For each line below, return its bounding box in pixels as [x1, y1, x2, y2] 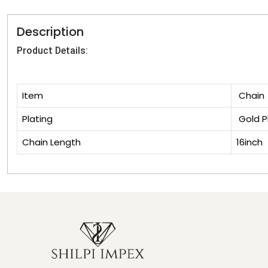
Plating [22, 112, 53, 126]
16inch [236, 136, 263, 149]
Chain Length [22, 136, 81, 149]
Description [17, 23, 84, 41]
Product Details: [17, 45, 88, 57]
